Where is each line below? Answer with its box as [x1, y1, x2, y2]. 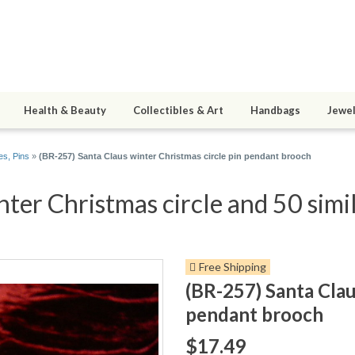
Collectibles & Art [133, 104, 223, 117]
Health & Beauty [24, 104, 106, 117]
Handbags [250, 104, 300, 117]
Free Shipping [199, 260, 266, 274]
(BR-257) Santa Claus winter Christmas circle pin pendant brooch [39, 151, 311, 162]
